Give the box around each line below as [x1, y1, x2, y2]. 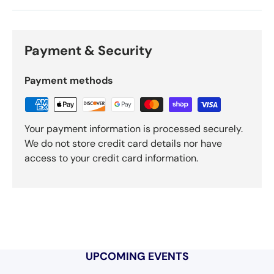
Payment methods [24, 73, 113, 87]
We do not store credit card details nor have [24, 136, 222, 150]
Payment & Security [24, 42, 152, 59]
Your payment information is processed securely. [24, 122, 243, 135]
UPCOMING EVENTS [85, 249, 189, 263]
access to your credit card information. [24, 151, 198, 165]
